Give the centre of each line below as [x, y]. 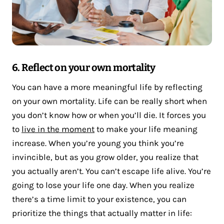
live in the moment [58, 129]
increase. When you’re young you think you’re [98, 143]
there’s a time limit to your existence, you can [99, 199]
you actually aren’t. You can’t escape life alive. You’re [111, 171]
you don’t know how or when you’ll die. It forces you [109, 115]
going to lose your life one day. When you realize [103, 185]
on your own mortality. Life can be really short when [109, 101]
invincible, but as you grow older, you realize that [105, 157]
